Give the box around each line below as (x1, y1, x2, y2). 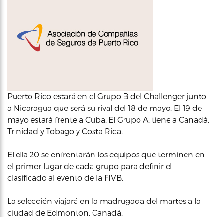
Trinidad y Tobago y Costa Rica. (7, 126, 123, 136)
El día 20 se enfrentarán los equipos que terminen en (7, 150, 205, 159)
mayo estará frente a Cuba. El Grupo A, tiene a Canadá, (7, 115, 209, 124)
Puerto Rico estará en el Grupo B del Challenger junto (7, 92, 206, 101)
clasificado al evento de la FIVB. (7, 173, 123, 182)
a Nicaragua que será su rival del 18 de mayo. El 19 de (7, 103, 202, 112)
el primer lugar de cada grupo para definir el (7, 161, 172, 170)
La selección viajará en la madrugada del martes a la (7, 196, 201, 205)
